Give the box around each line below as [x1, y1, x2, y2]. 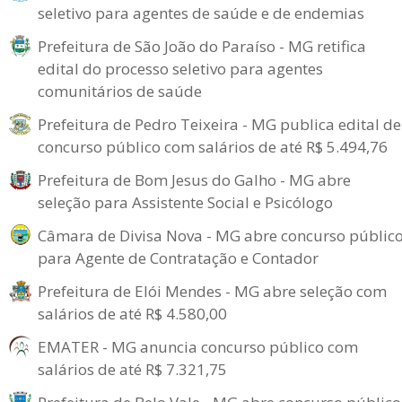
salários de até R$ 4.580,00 [38, 303, 227, 324]
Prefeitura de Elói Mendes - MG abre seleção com [38, 281, 387, 301]
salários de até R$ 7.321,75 [38, 359, 227, 380]
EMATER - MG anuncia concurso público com [38, 336, 358, 357]
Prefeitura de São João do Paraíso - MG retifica [38, 36, 366, 57]
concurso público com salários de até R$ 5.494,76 [38, 136, 388, 157]
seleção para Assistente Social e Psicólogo [38, 192, 333, 213]
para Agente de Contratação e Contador [38, 248, 319, 268]
